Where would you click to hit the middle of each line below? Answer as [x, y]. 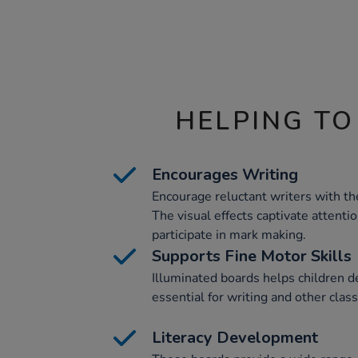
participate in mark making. [229, 235]
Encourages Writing [225, 175]
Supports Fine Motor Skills [252, 256]
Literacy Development [235, 338]
